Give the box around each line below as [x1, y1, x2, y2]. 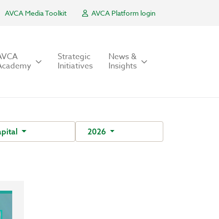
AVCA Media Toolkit [5, 8, 66, 18]
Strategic [58, 51, 90, 63]
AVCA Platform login [90, 8, 155, 18]
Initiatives [58, 60, 93, 72]
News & [109, 51, 136, 63]
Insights [109, 60, 137, 72]
